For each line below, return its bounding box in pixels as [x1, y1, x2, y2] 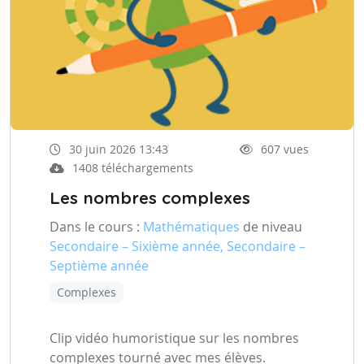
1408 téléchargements [72, 160, 193, 176]
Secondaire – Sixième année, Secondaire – [50, 237, 305, 256]
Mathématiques [143, 218, 240, 236]
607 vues [261, 141, 309, 158]
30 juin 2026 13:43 [69, 141, 168, 158]
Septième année [50, 257, 149, 275]
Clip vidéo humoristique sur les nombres [50, 329, 299, 348]
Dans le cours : [50, 218, 143, 236]
